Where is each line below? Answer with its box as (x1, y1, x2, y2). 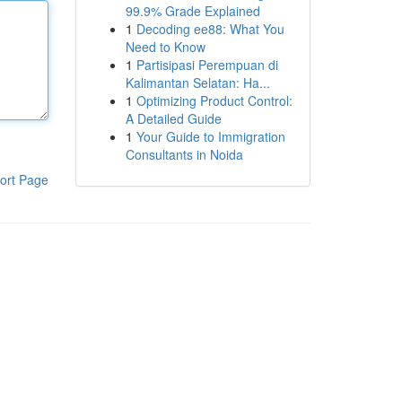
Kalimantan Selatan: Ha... (125, 74, 270, 92)
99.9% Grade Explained (125, 2, 260, 20)
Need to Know (125, 38, 205, 56)
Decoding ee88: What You (135, 20, 284, 38)
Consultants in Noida (125, 145, 243, 163)
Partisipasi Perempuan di (135, 56, 278, 74)
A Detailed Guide (125, 109, 222, 127)
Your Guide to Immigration (135, 127, 285, 145)
